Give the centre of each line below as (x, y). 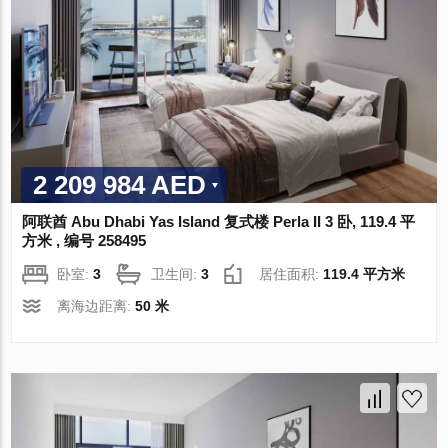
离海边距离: (96, 305)
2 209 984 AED (120, 184)
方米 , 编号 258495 (84, 240)
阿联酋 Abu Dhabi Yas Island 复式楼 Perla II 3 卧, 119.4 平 (219, 221)
